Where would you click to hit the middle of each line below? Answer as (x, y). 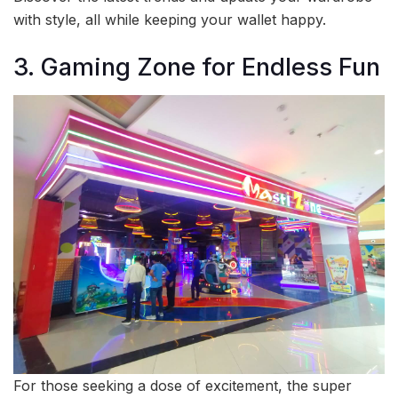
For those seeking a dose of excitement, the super (183, 385)
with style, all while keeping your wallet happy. (170, 19)
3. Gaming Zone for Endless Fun (197, 67)
